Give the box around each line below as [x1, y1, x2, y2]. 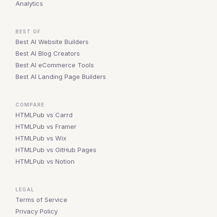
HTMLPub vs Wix [15, 134, 66, 142]
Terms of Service [15, 196, 67, 203]
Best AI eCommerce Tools [15, 61, 94, 69]
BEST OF [15, 29, 41, 34]
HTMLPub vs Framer [15, 123, 77, 130]
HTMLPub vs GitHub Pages [15, 146, 96, 154]
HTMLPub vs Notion [15, 157, 75, 165]
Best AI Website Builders [15, 38, 89, 46]
